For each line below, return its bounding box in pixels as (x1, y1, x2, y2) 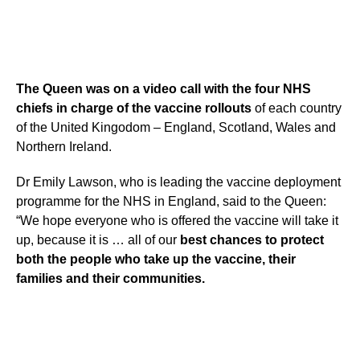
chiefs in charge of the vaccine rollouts (16, 101, 252, 115)
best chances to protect (180, 233, 324, 247)
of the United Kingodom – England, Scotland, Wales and (16, 121, 336, 134)
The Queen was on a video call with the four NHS (16, 82, 311, 96)
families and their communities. (16, 272, 205, 285)
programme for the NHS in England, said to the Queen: (16, 194, 326, 208)
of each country (252, 101, 342, 115)
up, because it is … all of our (16, 233, 180, 247)
